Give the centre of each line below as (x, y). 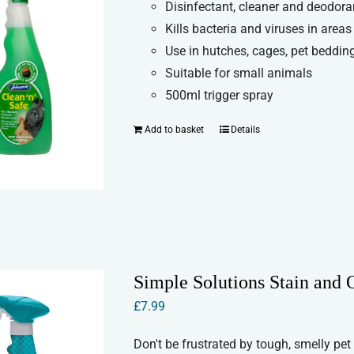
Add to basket (175, 129)
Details (246, 129)
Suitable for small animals (239, 73)
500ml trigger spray (220, 95)
